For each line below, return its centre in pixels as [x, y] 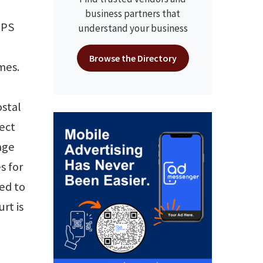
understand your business [133, 28]
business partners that [133, 14]
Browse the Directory [133, 58]
